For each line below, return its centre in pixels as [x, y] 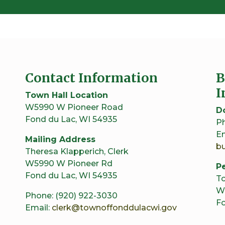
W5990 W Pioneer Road [74, 107]
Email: [38, 208]
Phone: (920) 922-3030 [71, 196]
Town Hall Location [67, 95]
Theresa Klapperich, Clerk [77, 152]
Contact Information [91, 78]
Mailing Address [60, 140]
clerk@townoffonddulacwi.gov [114, 208]
